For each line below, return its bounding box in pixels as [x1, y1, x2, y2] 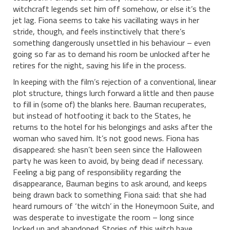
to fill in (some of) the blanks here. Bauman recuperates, [13, 98, 206, 110]
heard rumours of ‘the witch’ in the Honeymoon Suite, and [13, 199, 214, 212]
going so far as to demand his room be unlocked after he [13, 47, 210, 60]
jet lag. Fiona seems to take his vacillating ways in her [13, 13, 199, 26]
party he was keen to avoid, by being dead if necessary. [13, 154, 203, 167]
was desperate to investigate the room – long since [13, 210, 194, 223]
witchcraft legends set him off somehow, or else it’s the [13, 2, 210, 15]
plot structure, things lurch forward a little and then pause [13, 86, 214, 99]
